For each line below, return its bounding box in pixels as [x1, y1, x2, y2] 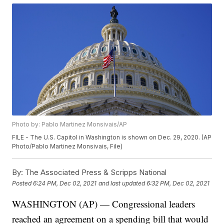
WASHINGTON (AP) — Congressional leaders [12, 197, 195, 210]
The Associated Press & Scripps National [23, 167, 167, 177]
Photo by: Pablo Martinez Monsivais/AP [12, 120, 127, 128]
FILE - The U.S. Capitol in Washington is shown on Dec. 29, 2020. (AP [12, 133, 212, 141]
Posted [12, 179, 33, 187]
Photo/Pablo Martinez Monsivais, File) [12, 142, 123, 150]
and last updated [98, 179, 145, 187]
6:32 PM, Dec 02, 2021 [146, 179, 210, 187]
